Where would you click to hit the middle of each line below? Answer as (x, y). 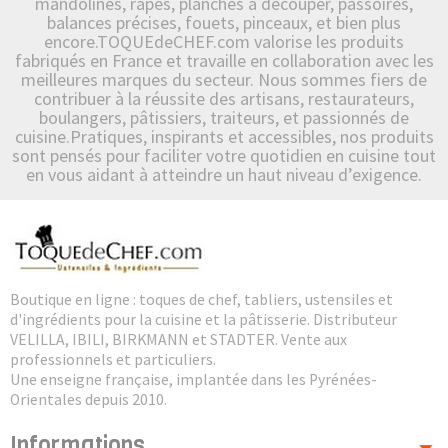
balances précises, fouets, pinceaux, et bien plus (224, 22)
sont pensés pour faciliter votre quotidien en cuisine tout (224, 155)
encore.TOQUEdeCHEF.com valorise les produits (224, 41)
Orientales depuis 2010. (88, 399)
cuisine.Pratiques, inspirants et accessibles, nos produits (224, 136)
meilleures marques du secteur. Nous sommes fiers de (224, 79)
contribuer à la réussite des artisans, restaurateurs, (224, 98)
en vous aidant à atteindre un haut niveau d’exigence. (224, 174)
